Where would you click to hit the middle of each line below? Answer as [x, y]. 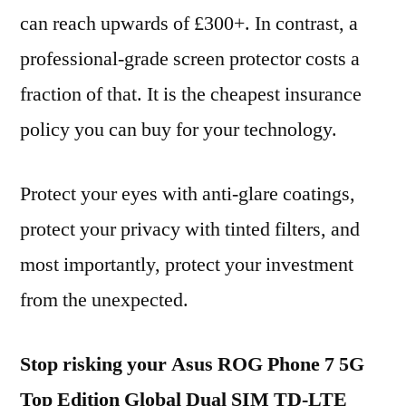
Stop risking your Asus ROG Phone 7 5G [192, 364]
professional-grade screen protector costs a [190, 59]
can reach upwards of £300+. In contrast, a [189, 24]
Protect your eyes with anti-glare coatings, [188, 194]
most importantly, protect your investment [187, 265]
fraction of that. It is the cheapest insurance [191, 94]
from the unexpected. [104, 300]
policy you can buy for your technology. [179, 130]
